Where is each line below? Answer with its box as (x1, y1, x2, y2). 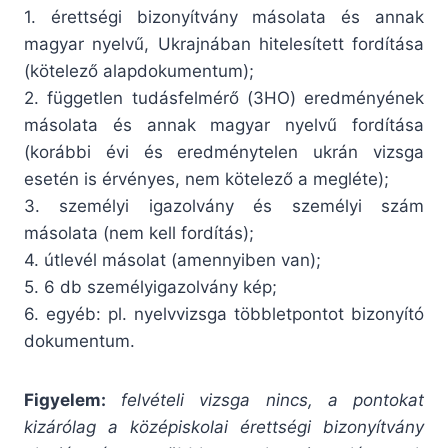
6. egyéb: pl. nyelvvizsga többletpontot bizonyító (24, 304, 424, 325)
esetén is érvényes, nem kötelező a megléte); (24, 169, 389, 190)
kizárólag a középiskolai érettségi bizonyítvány (24, 417, 424, 438)
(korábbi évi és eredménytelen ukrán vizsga (24, 142, 424, 163)
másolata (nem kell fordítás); (24, 223, 254, 244)
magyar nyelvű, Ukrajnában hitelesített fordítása (24, 34, 424, 55)
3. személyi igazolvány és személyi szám (24, 196, 424, 217)
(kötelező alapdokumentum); (24, 61, 254, 82)
